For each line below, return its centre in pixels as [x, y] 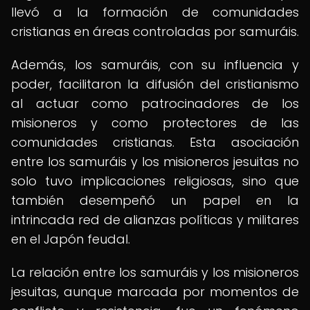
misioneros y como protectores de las [155, 123]
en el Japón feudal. [71, 239]
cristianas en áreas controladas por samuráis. [155, 31]
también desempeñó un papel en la [155, 200]
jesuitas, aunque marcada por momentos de [155, 292]
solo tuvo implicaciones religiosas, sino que [155, 181]
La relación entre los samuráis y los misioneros [155, 272]
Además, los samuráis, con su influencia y [155, 65]
